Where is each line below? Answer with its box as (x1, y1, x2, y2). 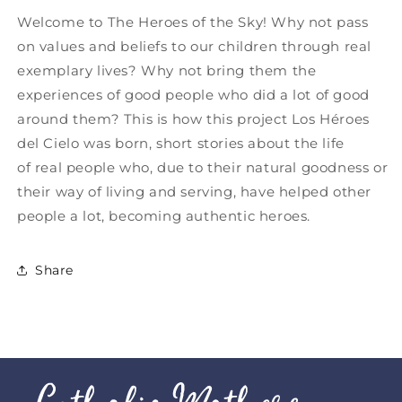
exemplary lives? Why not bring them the (17, 62, 317, 80)
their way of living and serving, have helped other (17, 183, 372, 201)
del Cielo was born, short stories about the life (17, 135, 345, 153)
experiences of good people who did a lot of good (17, 86, 370, 104)
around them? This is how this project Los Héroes (17, 110, 370, 128)
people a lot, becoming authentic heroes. (17, 207, 315, 225)
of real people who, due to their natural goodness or (17, 159, 389, 177)
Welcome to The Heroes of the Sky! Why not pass (17, 13, 369, 31)
